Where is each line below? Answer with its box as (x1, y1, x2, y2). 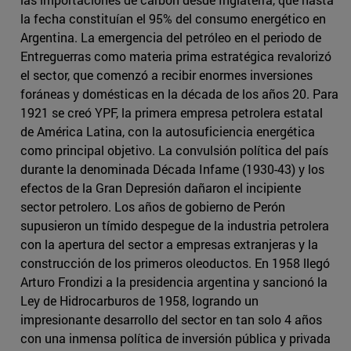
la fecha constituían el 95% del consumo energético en (20, 10, 326, 27)
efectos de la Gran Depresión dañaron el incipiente (20, 179, 301, 197)
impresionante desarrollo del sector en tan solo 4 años (20, 311, 322, 328)
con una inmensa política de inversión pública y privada (20, 330, 331, 347)
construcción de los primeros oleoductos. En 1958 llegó (20, 255, 330, 272)
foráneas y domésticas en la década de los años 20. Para (20, 85, 338, 103)
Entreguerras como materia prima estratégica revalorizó (20, 48, 331, 65)
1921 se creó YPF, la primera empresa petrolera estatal (20, 104, 323, 121)
